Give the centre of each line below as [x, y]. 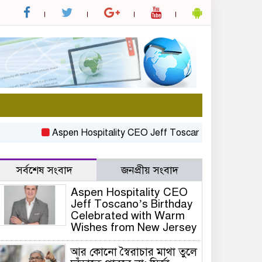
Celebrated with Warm [128, 216]
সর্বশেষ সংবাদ [44, 170]
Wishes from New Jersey [134, 227]
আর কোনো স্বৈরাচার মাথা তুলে [134, 252]
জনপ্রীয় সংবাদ [149, 170]
